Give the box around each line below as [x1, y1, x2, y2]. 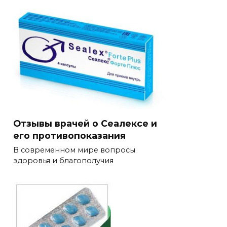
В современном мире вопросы [13, 145, 135, 155]
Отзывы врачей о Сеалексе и [13, 118, 157, 129]
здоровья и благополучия [13, 156, 113, 166]
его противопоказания [13, 130, 126, 141]
